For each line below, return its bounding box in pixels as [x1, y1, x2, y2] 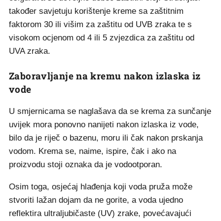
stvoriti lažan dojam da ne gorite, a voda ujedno [9, 195, 183, 205]
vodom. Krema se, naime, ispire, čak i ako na [9, 147, 176, 156]
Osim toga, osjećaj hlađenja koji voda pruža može [9, 182, 192, 191]
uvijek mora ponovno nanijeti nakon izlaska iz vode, [9, 120, 199, 129]
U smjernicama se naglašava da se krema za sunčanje [9, 107, 211, 116]
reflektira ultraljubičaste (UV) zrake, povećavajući [9, 209, 191, 218]
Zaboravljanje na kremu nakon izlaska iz [9, 70, 201, 82]
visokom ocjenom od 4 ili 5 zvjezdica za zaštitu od [9, 33, 194, 42]
